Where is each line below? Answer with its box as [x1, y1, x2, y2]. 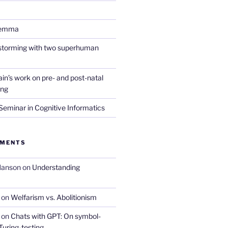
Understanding [32, 162, 80, 172]
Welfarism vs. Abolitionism [10, 192, 97, 202]
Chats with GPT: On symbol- [10, 211, 101, 220]
